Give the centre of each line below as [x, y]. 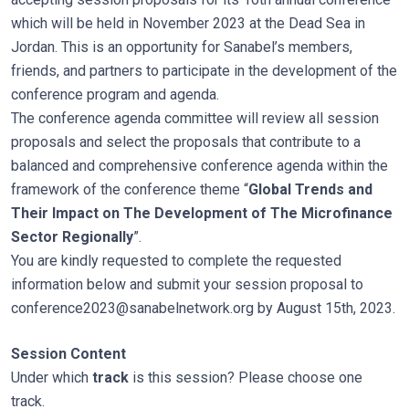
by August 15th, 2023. [325, 308]
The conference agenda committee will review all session [195, 118]
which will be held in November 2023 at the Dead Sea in [188, 23]
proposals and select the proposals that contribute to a [186, 142]
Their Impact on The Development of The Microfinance [202, 213]
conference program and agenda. [117, 94]
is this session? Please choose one [247, 378]
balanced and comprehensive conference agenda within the [199, 166]
